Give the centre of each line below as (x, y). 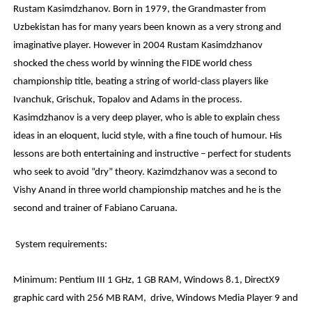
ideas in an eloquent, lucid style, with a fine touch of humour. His (148, 136)
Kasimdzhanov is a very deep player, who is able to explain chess (147, 118)
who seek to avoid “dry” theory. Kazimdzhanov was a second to (146, 173)
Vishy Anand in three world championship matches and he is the (147, 191)
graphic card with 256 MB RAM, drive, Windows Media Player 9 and (156, 299)
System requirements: (61, 244)
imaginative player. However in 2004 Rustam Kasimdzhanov (138, 46)
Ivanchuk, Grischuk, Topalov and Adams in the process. (128, 100)
